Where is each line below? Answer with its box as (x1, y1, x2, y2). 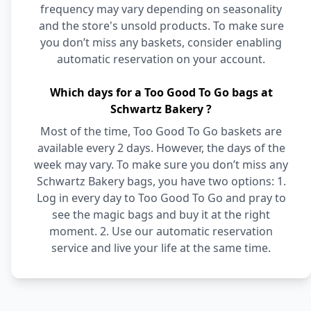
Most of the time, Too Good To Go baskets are (40, 124, 282, 139)
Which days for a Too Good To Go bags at (49, 85, 273, 100)
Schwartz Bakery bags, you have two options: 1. (36, 174, 286, 189)
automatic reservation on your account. (57, 51, 265, 67)
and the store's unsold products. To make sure (38, 18, 284, 33)
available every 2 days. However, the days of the (37, 140, 285, 155)
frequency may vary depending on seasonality (40, 1, 282, 17)
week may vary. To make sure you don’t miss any (34, 157, 288, 172)
